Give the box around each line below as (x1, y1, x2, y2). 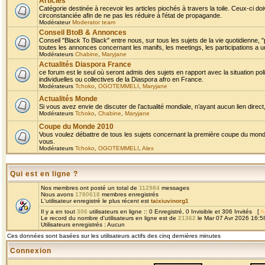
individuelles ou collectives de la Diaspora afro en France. (39, 76, 203, 83)
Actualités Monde (39, 95, 98, 103)
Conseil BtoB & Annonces (39, 28, 127, 37)
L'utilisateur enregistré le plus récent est (41, 198, 151, 204)
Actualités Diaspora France (39, 60, 131, 69)
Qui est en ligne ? (10, 170, 78, 178)
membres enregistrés (100, 191, 159, 198)
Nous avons (41, 191, 75, 198)
